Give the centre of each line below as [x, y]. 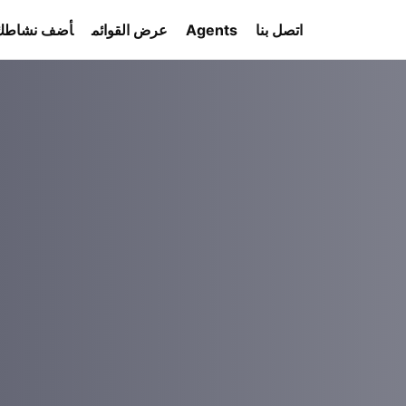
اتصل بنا [279, 29]
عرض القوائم [130, 29]
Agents [212, 29]
